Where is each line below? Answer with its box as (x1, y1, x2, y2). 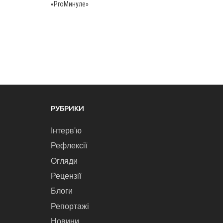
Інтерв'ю (51, 126, 82, 135)
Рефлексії (51, 141, 87, 150)
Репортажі (51, 202, 89, 211)
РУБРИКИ (51, 104, 84, 112)
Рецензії (51, 171, 81, 180)
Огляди (51, 156, 78, 165)
